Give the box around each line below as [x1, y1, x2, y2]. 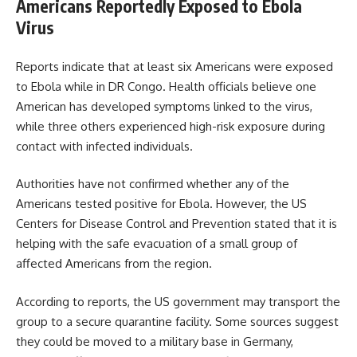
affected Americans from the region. [16, 256, 212, 271]
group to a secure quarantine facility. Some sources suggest [16, 313, 339, 329]
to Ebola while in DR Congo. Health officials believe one [16, 78, 316, 94]
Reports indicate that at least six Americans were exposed [16, 58, 333, 74]
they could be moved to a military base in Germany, [16, 333, 293, 349]
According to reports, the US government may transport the [16, 293, 340, 309]
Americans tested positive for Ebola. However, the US [16, 196, 307, 211]
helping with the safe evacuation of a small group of [16, 236, 297, 251]
